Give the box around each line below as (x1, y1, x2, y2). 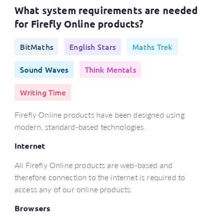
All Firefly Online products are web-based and (15, 159, 173, 170)
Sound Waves (19, 64, 69, 75)
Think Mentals (84, 64, 136, 75)
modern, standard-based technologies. (15, 121, 146, 132)
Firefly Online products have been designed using (15, 109, 185, 120)
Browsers (15, 203, 51, 213)
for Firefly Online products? (15, 17, 144, 30)
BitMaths (19, 41, 53, 52)
